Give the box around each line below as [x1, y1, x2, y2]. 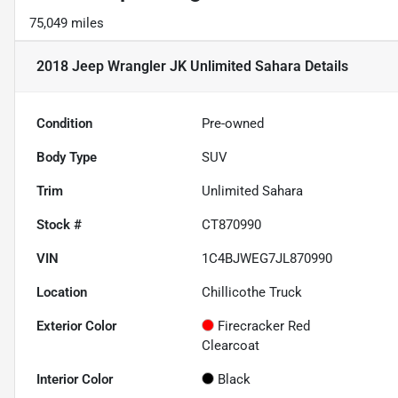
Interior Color [36, 371, 113, 388]
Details [301, 58, 348, 76]
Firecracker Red [218, 318, 311, 335]
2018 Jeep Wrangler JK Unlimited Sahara [36, 58, 301, 76]
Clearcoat [202, 338, 260, 354]
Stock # [36, 217, 82, 234]
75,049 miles [29, 15, 104, 32]
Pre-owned [202, 115, 265, 132]
